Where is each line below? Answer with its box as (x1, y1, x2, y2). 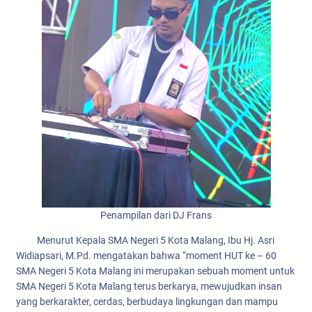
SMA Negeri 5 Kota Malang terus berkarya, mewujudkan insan (16, 280, 282, 292)
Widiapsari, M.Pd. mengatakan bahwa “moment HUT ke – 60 (16, 249, 276, 261)
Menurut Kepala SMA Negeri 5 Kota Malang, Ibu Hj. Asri (16, 234, 274, 246)
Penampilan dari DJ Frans (100, 209, 212, 221)
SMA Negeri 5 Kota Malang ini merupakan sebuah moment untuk (16, 265, 295, 276)
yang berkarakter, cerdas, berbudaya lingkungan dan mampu (16, 295, 278, 307)
